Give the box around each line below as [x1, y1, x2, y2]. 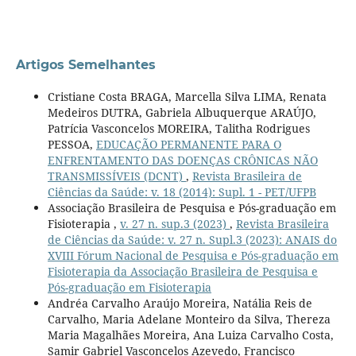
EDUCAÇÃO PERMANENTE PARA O [95, 136, 281, 152]
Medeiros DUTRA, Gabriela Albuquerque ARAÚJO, [47, 104, 316, 120]
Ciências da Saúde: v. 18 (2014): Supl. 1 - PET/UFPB [47, 184, 316, 199]
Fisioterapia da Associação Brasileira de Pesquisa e [47, 263, 318, 279]
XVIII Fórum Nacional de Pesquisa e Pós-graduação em [47, 247, 339, 263]
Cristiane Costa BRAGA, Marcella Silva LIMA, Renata [47, 88, 327, 104]
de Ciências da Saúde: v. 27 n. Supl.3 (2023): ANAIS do [47, 231, 337, 247]
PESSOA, [47, 136, 96, 152]
